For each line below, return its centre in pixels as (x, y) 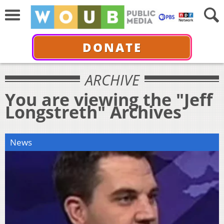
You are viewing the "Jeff (109, 99)
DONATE (112, 47)
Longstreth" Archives (93, 112)
